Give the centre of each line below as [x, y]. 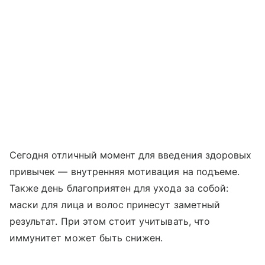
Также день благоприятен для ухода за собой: [119, 188]
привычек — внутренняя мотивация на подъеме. [125, 172]
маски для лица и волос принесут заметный [115, 205]
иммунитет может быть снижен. [86, 238]
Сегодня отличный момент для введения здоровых [131, 155]
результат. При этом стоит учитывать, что [110, 222]
